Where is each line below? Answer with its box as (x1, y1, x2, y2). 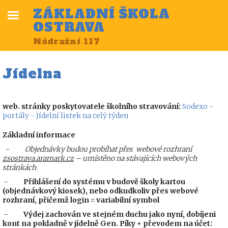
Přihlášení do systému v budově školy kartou (23, 177, 185, 186)
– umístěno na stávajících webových (74, 154, 197, 163)
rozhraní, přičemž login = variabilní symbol (3, 195, 159, 205)
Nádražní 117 (33, 36, 100, 47)
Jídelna (3, 65, 62, 83)
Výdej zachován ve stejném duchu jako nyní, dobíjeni (23, 210, 216, 219)
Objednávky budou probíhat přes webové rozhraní (25, 145, 192, 154)
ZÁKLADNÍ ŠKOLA (33, 6, 170, 22)
